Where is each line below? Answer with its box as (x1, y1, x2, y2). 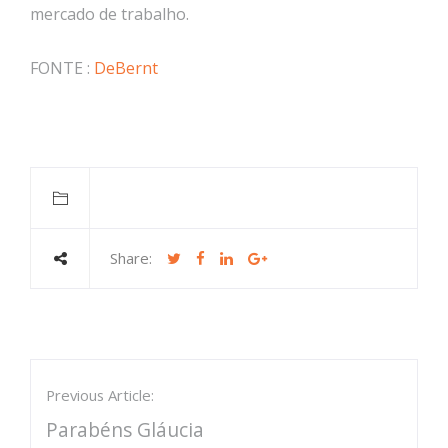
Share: (110, 248, 152, 268)
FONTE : (30, 57, 94, 79)
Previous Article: (46, 385, 154, 405)
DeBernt (94, 57, 158, 79)
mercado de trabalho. (30, 3, 189, 25)
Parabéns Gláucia (46, 415, 204, 443)
